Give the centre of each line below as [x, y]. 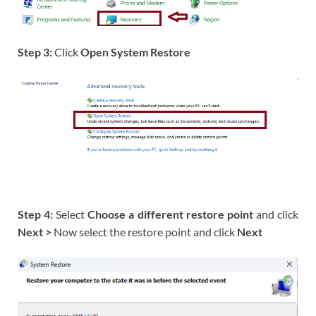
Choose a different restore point [170, 214]
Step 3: [36, 52]
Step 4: [37, 214]
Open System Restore [135, 52]
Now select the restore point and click [145, 231]
